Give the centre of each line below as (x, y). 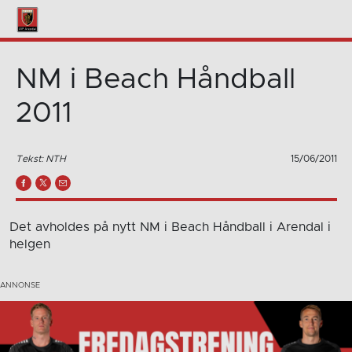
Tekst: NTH (40, 158)
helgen (30, 244)
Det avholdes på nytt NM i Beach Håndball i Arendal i (170, 227)
